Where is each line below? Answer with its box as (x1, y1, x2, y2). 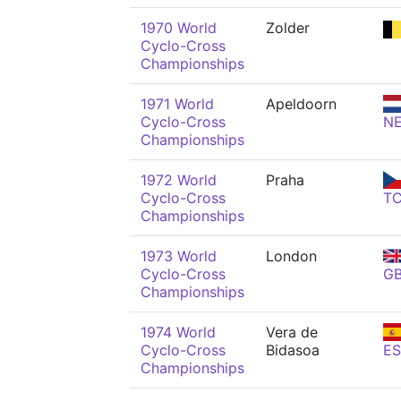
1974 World (141, 323, 216, 341)
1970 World (141, 19, 217, 37)
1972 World (141, 171, 217, 189)
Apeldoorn (266, 95, 337, 113)
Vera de (266, 323, 318, 341)
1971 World (141, 95, 214, 113)
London (266, 247, 317, 265)
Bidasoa (266, 341, 320, 359)
